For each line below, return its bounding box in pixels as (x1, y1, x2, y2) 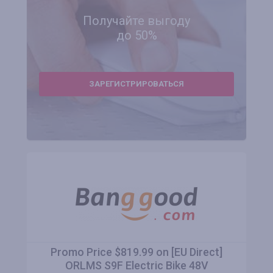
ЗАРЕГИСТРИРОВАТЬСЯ (89, 79, 184, 88)
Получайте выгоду (83, 13, 190, 28)
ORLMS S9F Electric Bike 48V (65, 259, 208, 272)
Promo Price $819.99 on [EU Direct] (51, 246, 222, 258)
